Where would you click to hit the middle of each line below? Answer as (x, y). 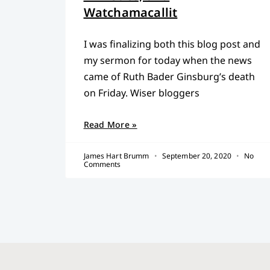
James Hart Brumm (117, 155)
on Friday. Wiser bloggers (141, 93)
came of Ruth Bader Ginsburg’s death (169, 76)
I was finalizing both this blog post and (172, 44)
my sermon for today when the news (168, 60)
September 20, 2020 (197, 155)
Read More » (110, 124)
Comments (102, 164)
